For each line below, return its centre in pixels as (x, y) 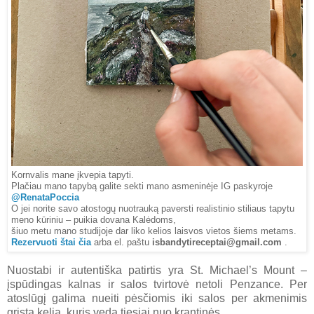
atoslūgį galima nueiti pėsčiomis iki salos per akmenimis (157, 298)
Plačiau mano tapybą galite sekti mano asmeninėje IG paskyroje (142, 187)
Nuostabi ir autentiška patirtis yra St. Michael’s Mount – (157, 270)
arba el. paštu (122, 243)
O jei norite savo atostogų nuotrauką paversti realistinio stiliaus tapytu (153, 209)
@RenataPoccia (45, 198)
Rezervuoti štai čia (51, 243)
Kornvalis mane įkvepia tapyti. (74, 176)
